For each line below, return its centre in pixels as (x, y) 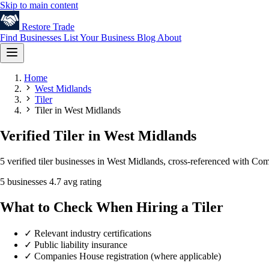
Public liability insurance (81, 244)
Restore (36, 27)
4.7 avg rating (75, 181)
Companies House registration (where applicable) (128, 256)
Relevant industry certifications (93, 233)
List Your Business (100, 38)
